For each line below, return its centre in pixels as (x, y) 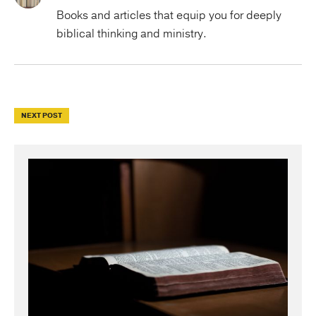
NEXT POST (42, 116)
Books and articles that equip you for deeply (169, 16)
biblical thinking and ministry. (132, 34)
